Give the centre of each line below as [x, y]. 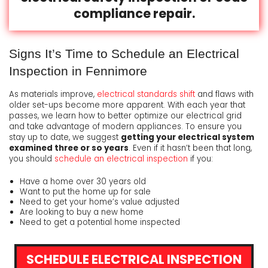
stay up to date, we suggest [65, 138]
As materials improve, [53, 95]
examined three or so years [69, 148]
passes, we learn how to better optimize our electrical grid [125, 116]
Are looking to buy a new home [81, 212]
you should [32, 159]
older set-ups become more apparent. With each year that [127, 105]
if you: [200, 159]
